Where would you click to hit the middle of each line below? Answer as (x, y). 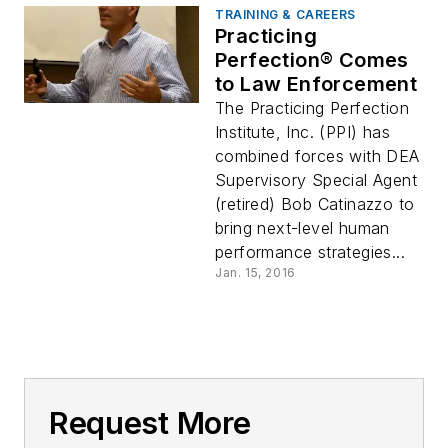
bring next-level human (302, 228)
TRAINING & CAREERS (285, 14)
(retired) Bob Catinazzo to (315, 204)
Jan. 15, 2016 (255, 272)
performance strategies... (310, 252)
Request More (150, 423)
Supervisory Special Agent (316, 180)
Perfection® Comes (312, 60)
